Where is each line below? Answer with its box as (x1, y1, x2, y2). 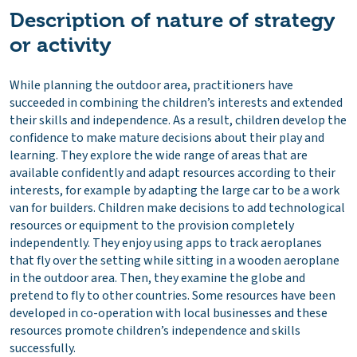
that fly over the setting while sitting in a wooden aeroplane (10, 252, 339, 270)
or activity (10, 33, 111, 57)
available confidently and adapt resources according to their (10, 164, 335, 182)
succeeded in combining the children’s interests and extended (10, 94, 343, 112)
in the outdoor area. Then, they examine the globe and (10, 269, 305, 288)
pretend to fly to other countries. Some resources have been (10, 287, 335, 305)
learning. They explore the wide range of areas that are (10, 147, 308, 165)
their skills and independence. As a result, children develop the (10, 112, 347, 130)
